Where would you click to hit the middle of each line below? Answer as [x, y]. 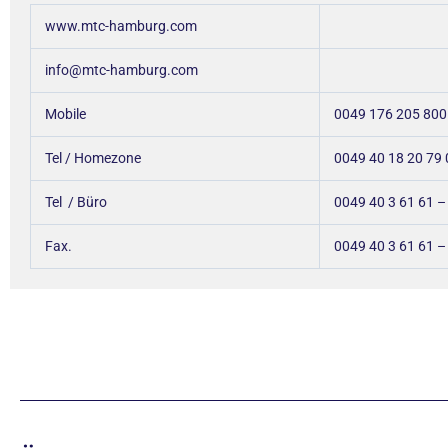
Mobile [65, 113]
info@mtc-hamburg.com [121, 69]
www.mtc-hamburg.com [121, 25]
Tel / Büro [95, 201]
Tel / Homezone [102, 157]
